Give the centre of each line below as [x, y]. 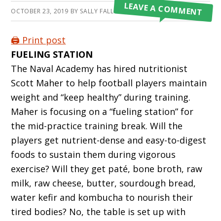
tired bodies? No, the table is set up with [98, 212]
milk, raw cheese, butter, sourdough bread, [104, 183]
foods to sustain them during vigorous [93, 155]
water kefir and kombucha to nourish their [102, 198]
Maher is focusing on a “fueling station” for [102, 112]
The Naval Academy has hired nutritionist [99, 69]
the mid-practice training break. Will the [97, 126]
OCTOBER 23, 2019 [40, 11]
